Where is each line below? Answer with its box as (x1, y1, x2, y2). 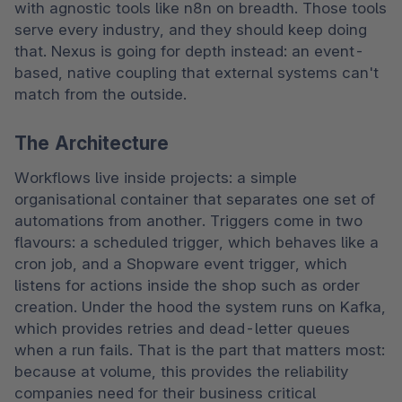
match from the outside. (14, 85, 191, 104)
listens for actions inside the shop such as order (14, 275, 360, 294)
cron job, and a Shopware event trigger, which (14, 254, 347, 273)
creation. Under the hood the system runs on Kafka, (14, 297, 386, 316)
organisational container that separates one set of (14, 189, 375, 208)
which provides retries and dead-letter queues (14, 319, 350, 337)
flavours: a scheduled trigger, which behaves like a (14, 232, 379, 251)
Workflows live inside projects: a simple (14, 168, 297, 187)
